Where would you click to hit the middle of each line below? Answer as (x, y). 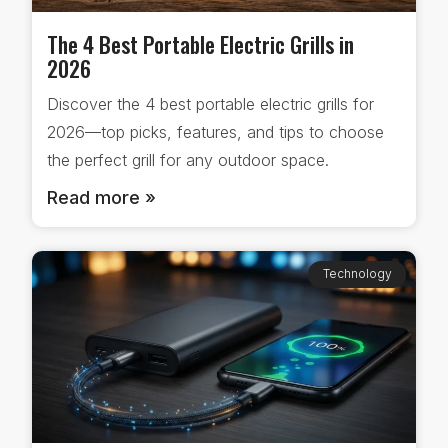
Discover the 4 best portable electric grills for (210, 104)
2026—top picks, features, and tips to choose (215, 132)
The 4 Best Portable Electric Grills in (200, 44)
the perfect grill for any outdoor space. (188, 160)
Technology (357, 274)
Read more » (101, 198)
